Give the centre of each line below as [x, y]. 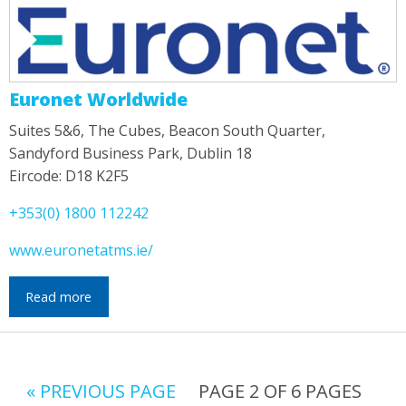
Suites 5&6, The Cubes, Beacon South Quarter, [167, 131]
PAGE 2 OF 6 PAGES [278, 391]
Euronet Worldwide [98, 100]
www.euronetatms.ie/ [81, 251]
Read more [59, 296]
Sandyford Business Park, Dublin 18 [130, 154]
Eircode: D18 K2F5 [69, 176]
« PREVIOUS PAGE [101, 391]
